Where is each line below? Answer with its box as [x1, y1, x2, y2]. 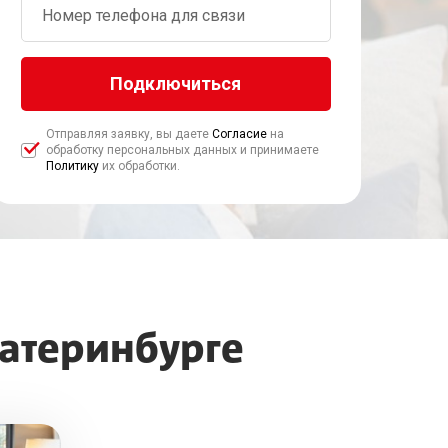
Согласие [212, 127, 267, 141]
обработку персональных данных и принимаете [46, 143, 319, 157]
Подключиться [110, 73, 242, 94]
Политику [46, 159, 99, 173]
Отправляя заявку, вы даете [46, 127, 212, 141]
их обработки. [99, 159, 180, 173]
